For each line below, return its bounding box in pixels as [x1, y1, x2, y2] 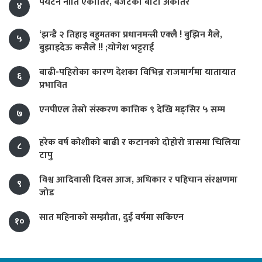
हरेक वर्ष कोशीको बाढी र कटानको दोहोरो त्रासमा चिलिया [39, 134, 240, 150]
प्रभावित [39, 77, 67, 93]
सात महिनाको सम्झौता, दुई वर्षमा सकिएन [39, 209, 184, 225]
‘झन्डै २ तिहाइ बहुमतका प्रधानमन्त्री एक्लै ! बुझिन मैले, [39, 26, 222, 43]
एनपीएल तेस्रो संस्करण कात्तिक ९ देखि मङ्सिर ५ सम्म [39, 101, 225, 118]
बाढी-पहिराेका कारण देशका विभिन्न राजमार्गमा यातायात [39, 64, 236, 80]
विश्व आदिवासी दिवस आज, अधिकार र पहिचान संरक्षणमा [39, 171, 237, 188]
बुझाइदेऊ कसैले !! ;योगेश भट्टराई [39, 39, 154, 56]
